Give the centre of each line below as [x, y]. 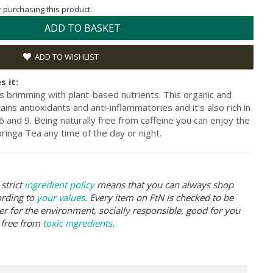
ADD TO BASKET [83, 28]
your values [61, 197]
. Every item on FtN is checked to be [159, 197]
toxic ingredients [77, 223]
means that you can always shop [164, 184]
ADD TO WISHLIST [67, 56]
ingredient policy [59, 184]
